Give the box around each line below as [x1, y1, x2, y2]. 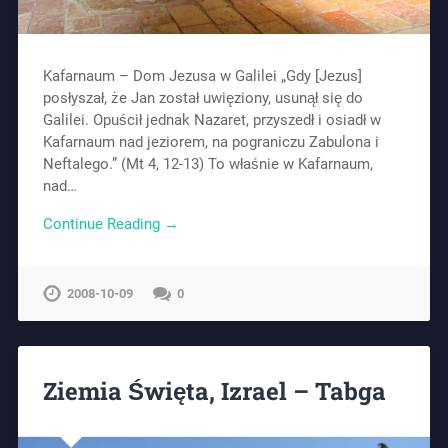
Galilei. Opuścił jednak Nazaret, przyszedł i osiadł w [42, 110, 381, 129]
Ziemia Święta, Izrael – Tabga [42, 375, 386, 408]
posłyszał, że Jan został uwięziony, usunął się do [42, 88, 363, 107]
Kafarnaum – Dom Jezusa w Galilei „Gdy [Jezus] [42, 66, 362, 85]
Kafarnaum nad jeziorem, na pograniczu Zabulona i [42, 132, 379, 151]
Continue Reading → [42, 215, 179, 234]
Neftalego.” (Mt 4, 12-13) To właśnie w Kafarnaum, [42, 154, 373, 173]
